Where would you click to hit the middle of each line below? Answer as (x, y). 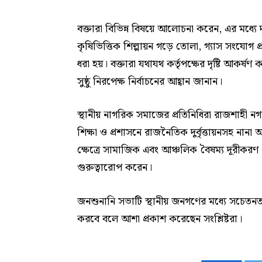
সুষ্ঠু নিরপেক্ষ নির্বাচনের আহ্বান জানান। (150, 81)
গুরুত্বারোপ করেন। (115, 168)
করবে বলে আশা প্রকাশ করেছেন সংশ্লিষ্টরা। (160, 219)
